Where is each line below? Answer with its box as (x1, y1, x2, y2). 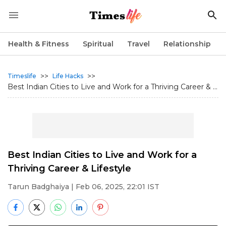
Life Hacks (52, 72, 83, 80)
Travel (127, 39, 150, 48)
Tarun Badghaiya (8, 182, 69, 191)
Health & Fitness (8, 39, 69, 48)
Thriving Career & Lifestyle (8, 163, 131, 174)
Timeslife (8, 72, 36, 80)
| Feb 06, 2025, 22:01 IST (69, 182, 159, 191)
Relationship (163, 39, 211, 48)
